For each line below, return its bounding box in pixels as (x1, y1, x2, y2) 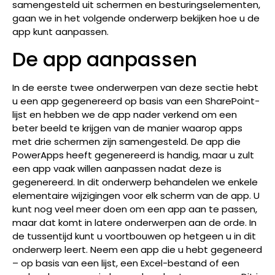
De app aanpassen (12, 45, 197, 73)
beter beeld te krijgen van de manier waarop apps (12, 121, 242, 134)
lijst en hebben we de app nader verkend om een (12, 107, 237, 121)
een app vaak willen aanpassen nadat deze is (12, 161, 222, 175)
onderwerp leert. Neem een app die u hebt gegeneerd (12, 242, 262, 256)
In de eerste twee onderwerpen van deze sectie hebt (12, 80, 258, 94)
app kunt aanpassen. (12, 25, 109, 39)
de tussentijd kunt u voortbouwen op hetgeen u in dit (12, 229, 256, 242)
